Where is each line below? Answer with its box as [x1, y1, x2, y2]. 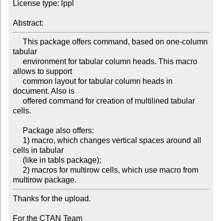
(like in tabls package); [12, 156, 23, 165]
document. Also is [12, 87, 74, 96]
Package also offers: [12, 126, 23, 135]
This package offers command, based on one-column [12, 37, 23, 46]
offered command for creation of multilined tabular [12, 97, 23, 106]
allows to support [12, 67, 72, 76]
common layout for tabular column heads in [12, 77, 23, 86]
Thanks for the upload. [12, 194, 91, 203]
